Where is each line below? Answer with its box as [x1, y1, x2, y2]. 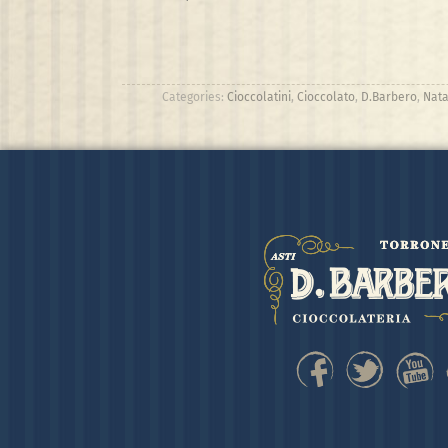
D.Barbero [360, 89, 417, 104]
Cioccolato [296, 89, 355, 104]
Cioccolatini [226, 89, 291, 104]
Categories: [161, 89, 227, 104]
